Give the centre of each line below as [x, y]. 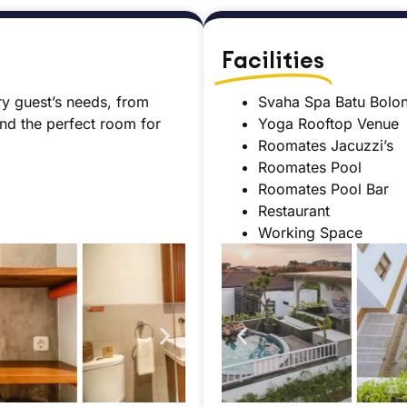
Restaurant [294, 211]
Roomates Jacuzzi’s [326, 146]
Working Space [310, 233]
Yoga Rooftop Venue [328, 124]
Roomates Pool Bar [323, 189]
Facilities [273, 60]
